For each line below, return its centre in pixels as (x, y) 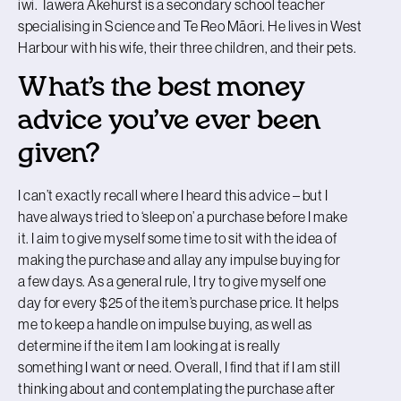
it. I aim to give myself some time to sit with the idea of (177, 238)
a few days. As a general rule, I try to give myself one (172, 281)
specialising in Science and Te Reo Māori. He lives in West (190, 26)
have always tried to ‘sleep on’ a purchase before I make (183, 216)
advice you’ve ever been (170, 120)
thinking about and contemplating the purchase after (177, 388)
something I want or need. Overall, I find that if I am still (179, 367)
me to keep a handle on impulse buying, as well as (165, 324)
